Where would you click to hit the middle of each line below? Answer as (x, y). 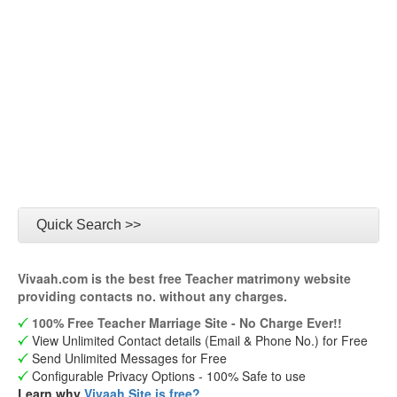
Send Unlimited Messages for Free (128, 358)
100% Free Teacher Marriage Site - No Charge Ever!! (187, 323)
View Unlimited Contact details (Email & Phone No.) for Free (198, 340)
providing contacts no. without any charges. (152, 296)
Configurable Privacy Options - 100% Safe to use (167, 376)
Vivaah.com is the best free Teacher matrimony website (184, 278)
